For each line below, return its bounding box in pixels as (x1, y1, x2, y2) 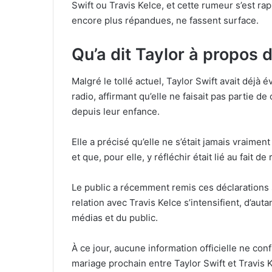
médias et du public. (72, 212, 158, 224)
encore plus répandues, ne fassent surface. (72, 14, 259, 26)
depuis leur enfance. (72, 106, 160, 118)
